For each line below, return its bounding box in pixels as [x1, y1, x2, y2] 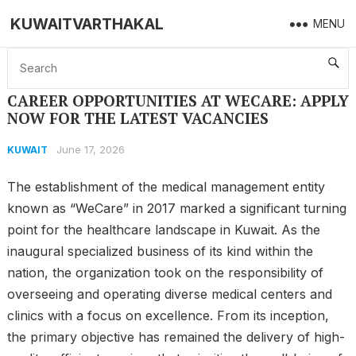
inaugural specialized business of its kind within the [6, 243, 313, 259]
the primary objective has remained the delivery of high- [6, 329, 345, 345]
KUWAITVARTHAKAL [10, 14, 164, 33]
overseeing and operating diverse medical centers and [6, 286, 332, 302]
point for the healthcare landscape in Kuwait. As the [6, 222, 320, 238]
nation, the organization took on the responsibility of [6, 265, 323, 281]
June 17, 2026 [56, 143, 125, 156]
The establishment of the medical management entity [6, 179, 325, 195]
